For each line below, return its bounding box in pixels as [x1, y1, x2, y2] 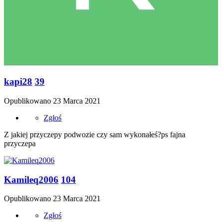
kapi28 [4, 76, 32, 87]
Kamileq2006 [4, 174, 58, 185]
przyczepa [4, 139, 36, 148]
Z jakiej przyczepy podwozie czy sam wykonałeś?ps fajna [4, 130, 185, 139]
